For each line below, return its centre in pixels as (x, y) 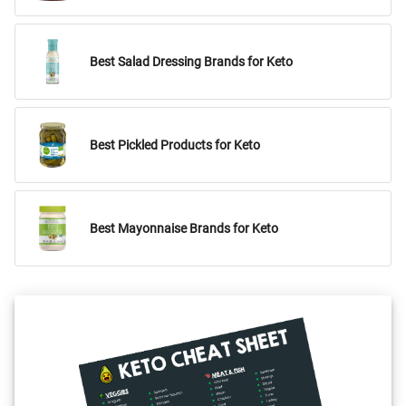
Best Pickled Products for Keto (175, 145)
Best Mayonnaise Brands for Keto (184, 228)
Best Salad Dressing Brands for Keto (191, 62)
